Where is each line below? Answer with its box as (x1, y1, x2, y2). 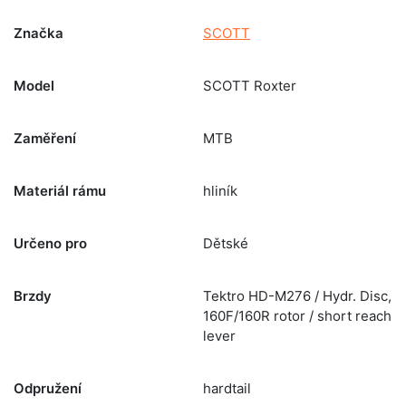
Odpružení (14, 380, 82, 397)
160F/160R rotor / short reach (203, 307, 391, 324)
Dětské (203, 235, 248, 252)
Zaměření (14, 130, 76, 147)
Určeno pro (14, 235, 87, 252)
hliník (203, 182, 237, 199)
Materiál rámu (14, 182, 106, 199)
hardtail (203, 380, 251, 397)
